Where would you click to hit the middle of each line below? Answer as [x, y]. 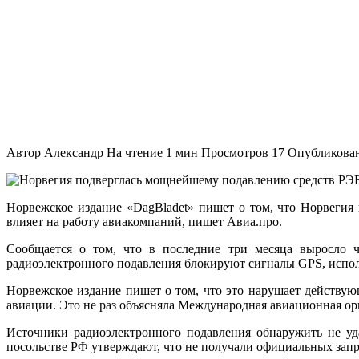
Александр [74, 152]
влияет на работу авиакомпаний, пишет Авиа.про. [144, 221]
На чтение [135, 152]
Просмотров [235, 152]
